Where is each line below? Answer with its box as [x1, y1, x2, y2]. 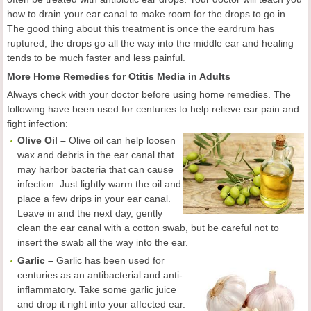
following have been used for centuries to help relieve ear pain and [7, 103, 299, 115]
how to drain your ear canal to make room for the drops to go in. [7, 8, 288, 20]
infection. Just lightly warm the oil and [17, 178, 181, 190]
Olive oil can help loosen [69, 135, 176, 146]
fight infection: [7, 118, 68, 130]
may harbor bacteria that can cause [17, 164, 174, 176]
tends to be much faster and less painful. [7, 52, 185, 64]
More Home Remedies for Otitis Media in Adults [7, 71, 230, 83]
